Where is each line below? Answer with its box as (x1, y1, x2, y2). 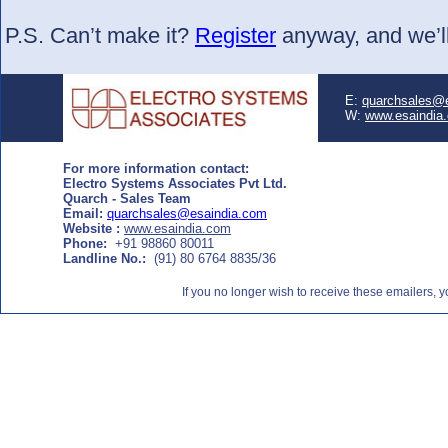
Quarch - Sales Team (63, 191, 191, 206)
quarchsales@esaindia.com (107, 206, 267, 221)
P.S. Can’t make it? (5, 23, 195, 48)
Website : (63, 221, 124, 236)
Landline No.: (63, 251, 154, 266)
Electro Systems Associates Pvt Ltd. (63, 176, 287, 191)
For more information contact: (63, 161, 249, 176)
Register (195, 23, 276, 48)
